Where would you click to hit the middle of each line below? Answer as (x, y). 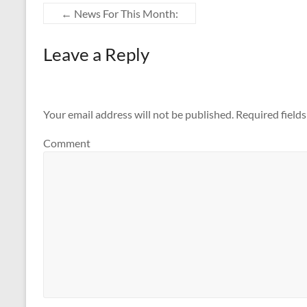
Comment (67, 143)
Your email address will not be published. (138, 114)
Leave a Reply (96, 54)
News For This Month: (125, 13)
